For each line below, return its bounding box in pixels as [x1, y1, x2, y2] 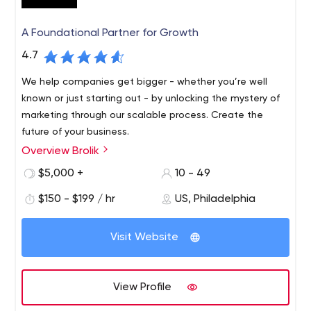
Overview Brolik [22, 146, 103, 157]
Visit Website [110, 232, 178, 243]
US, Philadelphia [174, 194, 255, 205]
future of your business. [22, 127, 130, 137]
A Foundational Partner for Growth [22, 28, 199, 39]
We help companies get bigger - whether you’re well [22, 77, 268, 87]
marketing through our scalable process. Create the [22, 110, 264, 120]
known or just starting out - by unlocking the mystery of [22, 94, 280, 103]
